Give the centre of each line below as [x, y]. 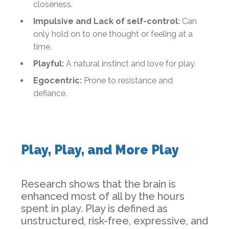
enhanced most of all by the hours [103, 196]
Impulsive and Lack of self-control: [108, 21]
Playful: [49, 63]
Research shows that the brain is [98, 184]
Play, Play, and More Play [100, 150]
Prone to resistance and [128, 80]
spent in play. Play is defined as [94, 208]
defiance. [50, 93]
